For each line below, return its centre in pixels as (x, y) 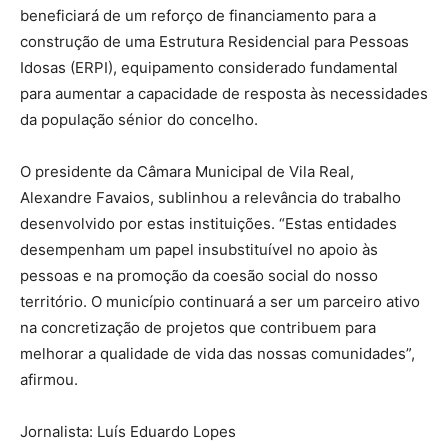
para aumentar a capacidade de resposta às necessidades (224, 93)
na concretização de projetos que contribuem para (198, 327)
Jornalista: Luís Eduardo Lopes (130, 431)
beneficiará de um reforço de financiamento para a (198, 15)
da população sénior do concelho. (139, 119)
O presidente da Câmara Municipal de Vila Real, (187, 171)
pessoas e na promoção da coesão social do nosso (199, 275)
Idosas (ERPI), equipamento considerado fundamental (209, 67)
